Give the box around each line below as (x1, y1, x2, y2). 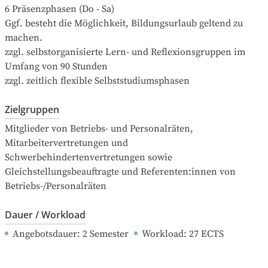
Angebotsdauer (13, 227, 77, 240)
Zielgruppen (5, 102, 59, 116)
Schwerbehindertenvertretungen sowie (5, 151, 172, 163)
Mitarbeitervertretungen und (5, 136, 128, 149)
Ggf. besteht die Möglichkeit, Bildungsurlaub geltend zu (5, 17, 243, 29)
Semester (90, 227, 129, 240)
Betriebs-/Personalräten (5, 179, 106, 192)
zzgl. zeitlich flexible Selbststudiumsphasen (5, 74, 190, 87)
